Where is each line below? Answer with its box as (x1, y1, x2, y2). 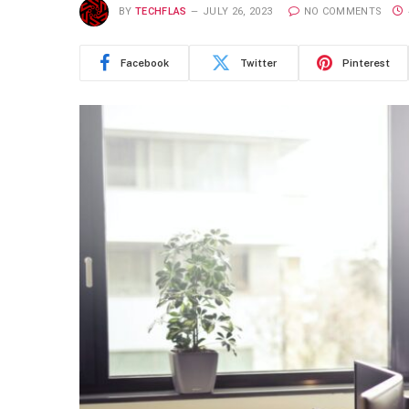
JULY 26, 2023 (203, 5, 273, 17)
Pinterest (342, 57, 390, 68)
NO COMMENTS (303, 5, 383, 17)
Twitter (239, 57, 277, 68)
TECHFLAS (135, 5, 187, 17)
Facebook (121, 57, 169, 68)
